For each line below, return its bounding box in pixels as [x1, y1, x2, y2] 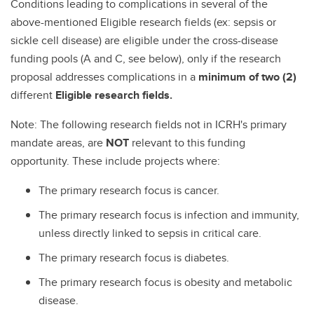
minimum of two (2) [198, 69, 296, 86]
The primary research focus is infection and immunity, [39, 207, 299, 224]
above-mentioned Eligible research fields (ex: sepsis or [11, 14, 276, 31]
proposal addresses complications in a [11, 69, 198, 86]
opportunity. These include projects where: [11, 153, 220, 170]
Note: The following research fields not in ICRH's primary [11, 116, 287, 133]
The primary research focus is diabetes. [39, 249, 229, 266]
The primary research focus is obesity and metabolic [39, 273, 292, 290]
